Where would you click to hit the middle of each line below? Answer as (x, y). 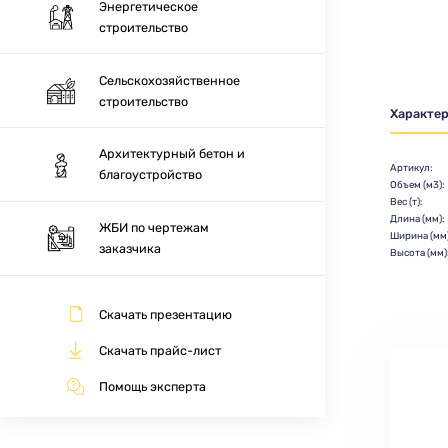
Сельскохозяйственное (170, 80)
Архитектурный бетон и (172, 154)
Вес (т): (406, 201)
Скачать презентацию (166, 314)
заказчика (130, 249)
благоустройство (151, 175)
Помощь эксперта (153, 387)
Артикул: (411, 167)
